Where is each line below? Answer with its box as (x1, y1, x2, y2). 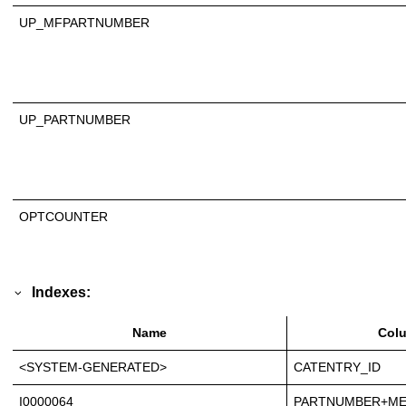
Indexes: (32, 284, 92, 301)
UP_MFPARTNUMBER (19, 14, 150, 30)
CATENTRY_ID (294, 360, 381, 375)
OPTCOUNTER (19, 208, 108, 224)
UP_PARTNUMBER (19, 111, 130, 127)
